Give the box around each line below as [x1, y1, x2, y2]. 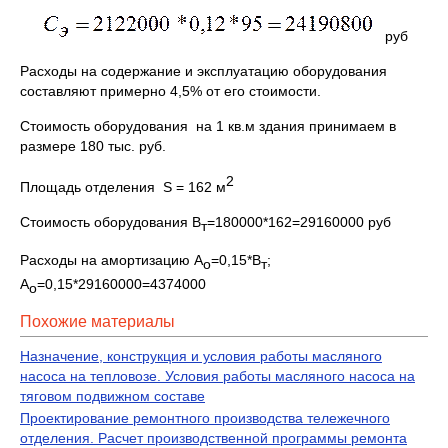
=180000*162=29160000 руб [207, 213, 391, 230]
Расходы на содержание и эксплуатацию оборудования [20, 62, 387, 79]
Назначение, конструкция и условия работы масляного [20, 348, 382, 365]
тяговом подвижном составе [20, 388, 205, 405]
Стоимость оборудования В [20, 213, 201, 230]
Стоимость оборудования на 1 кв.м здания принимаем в [20, 117, 396, 134]
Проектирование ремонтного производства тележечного [20, 410, 390, 427]
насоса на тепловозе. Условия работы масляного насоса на [20, 368, 415, 385]
